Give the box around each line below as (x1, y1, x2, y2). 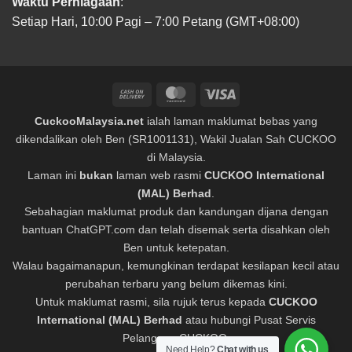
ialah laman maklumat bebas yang (144, 115, 317, 128)
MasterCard (191, 86, 250, 99)
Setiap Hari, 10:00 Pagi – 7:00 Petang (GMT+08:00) (12, 14, 299, 28)
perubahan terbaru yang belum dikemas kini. (64, 277, 288, 291)
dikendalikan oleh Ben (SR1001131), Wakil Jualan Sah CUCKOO (16, 133, 336, 146)
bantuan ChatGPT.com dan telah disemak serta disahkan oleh (22, 223, 330, 236)
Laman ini (27, 169, 79, 182)
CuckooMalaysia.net (35, 115, 144, 128)
